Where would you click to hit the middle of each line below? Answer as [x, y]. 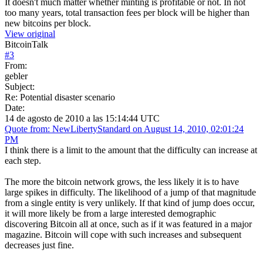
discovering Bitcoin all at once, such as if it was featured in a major [128, 224]
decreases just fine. [39, 245]
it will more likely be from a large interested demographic [110, 213]
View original [30, 33]
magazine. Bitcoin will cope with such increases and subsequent [123, 234]
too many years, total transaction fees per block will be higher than [127, 12]
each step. [23, 160]
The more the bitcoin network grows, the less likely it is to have [122, 181]
